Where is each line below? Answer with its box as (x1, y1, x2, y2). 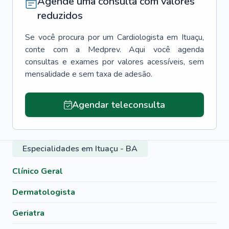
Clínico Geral (12, 166, 63, 177)
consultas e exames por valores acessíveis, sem (25, 56, 204, 67)
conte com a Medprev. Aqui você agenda (25, 44, 204, 55)
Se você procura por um (25, 32, 114, 43)
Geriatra (12, 208, 44, 219)
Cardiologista (117, 32, 164, 43)
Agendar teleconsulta (72, 99, 165, 111)
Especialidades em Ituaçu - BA (22, 143, 138, 154)
